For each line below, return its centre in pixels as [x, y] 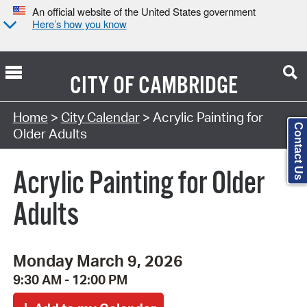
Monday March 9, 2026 [98, 261]
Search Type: [51, 100]
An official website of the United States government [144, 12]
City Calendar [100, 117]
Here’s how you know [79, 24]
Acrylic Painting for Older [139, 184]
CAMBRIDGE [188, 86]
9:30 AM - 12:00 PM [70, 280]
